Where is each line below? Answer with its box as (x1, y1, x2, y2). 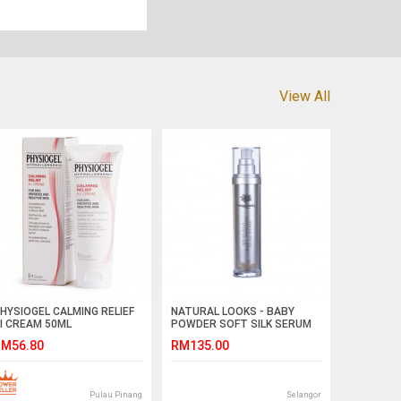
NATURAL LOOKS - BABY (171, 304, 294, 318)
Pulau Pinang (90, 389, 142, 399)
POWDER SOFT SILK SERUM (171, 317, 311, 330)
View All (278, 87, 330, 105)
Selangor (286, 389, 321, 399)
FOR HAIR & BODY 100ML (171, 329, 295, 343)
